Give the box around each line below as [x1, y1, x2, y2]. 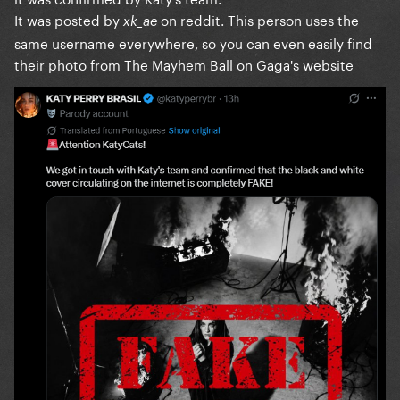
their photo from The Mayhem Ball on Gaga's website [14, 53, 354, 75]
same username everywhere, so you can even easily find [14, 31, 372, 54]
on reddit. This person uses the [161, 8, 359, 30]
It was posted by [14, 8, 123, 30]
